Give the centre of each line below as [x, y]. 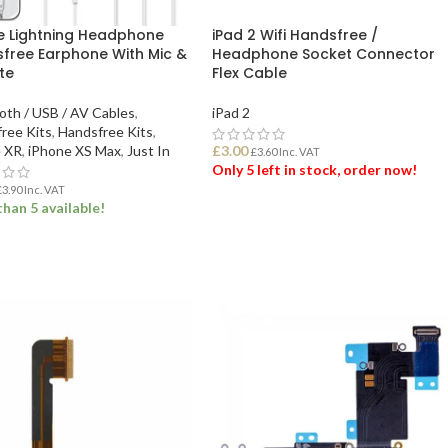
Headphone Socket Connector [324, 54]
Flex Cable [250, 73]
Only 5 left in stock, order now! [315, 170]
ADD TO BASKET [277, 220]
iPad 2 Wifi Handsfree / [295, 35]
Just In [148, 151]
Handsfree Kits [105, 132]
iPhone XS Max [74, 151]
